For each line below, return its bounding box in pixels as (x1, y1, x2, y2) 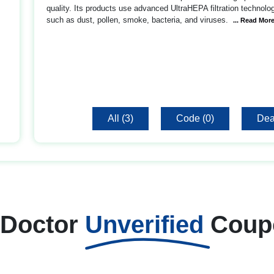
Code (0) (176, 113, 214, 124)
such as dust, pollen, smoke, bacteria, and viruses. (46, 15, 228, 24)
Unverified (85, 211, 210, 238)
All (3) (108, 113, 133, 124)
